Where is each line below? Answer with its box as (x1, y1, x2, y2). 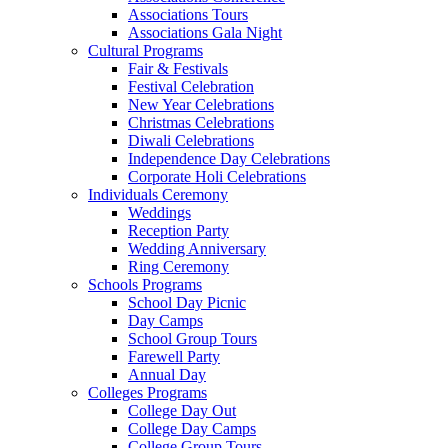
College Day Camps (128, 420, 256, 437)
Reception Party (128, 222, 229, 239)
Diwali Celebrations (128, 132, 254, 149)
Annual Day (128, 366, 206, 383)
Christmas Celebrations (128, 114, 274, 131)
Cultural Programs (88, 42, 203, 59)
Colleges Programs (88, 384, 207, 401)
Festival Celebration (128, 78, 254, 95)
